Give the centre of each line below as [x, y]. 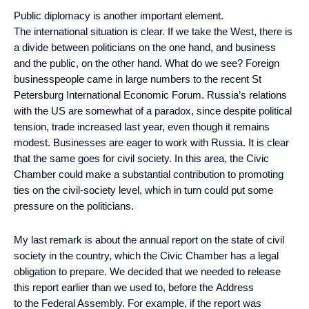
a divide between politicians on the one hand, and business [145, 47]
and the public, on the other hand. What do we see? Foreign [147, 63]
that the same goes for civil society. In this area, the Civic [141, 158]
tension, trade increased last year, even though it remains [142, 126]
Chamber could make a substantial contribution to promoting [149, 174]
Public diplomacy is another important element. [119, 15]
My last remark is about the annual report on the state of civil [149, 239]
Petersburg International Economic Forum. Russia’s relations [150, 94]
